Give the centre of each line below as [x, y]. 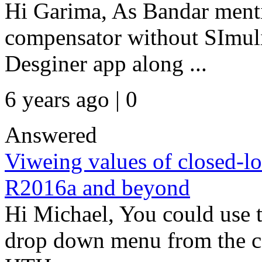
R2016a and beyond [97, 187]
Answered [51, 135]
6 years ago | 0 [71, 99]
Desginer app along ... [106, 63]
